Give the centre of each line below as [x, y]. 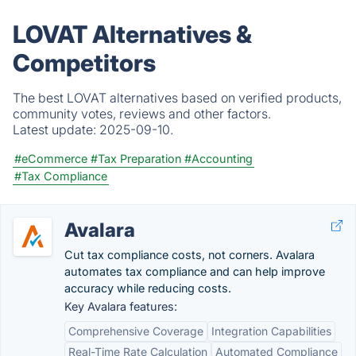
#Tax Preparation [136, 159]
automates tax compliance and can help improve [195, 271]
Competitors [84, 63]
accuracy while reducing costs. [148, 288]
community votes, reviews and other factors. [142, 114]
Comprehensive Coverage [136, 331]
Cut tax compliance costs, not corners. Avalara [190, 255]
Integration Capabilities [271, 331]
